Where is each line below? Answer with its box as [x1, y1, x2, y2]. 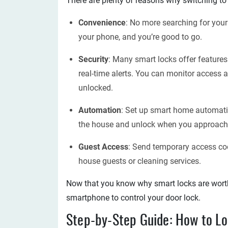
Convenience [78, 18, 126, 27]
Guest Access [78, 142, 128, 152]
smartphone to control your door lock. [66, 193, 201, 203]
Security [78, 54, 108, 64]
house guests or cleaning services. [78, 156, 201, 166]
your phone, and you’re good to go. [78, 32, 202, 42]
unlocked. [78, 83, 113, 93]
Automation [78, 105, 121, 115]
